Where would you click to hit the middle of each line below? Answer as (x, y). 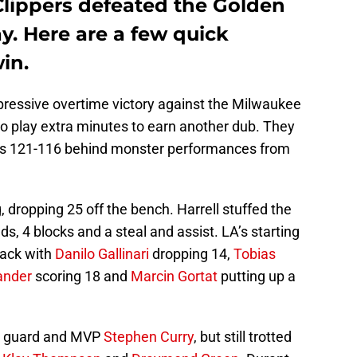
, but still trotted (243, 336)
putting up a (257, 276)
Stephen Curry (149, 336)
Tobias (255, 253)
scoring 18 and (81, 276)
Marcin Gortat (174, 276)
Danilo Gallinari (102, 253)
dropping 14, (191, 253)
